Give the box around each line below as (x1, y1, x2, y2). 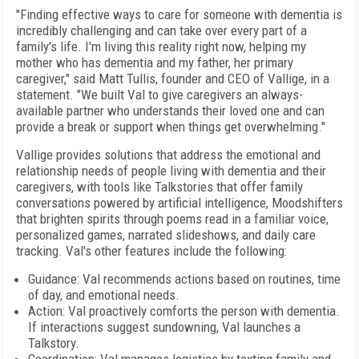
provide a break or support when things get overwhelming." (16, 119, 325, 135)
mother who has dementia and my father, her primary (16, 54, 293, 71)
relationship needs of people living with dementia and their (16, 163, 326, 179)
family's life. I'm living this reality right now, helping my (16, 38, 306, 54)
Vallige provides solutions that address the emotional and (16, 147, 321, 163)
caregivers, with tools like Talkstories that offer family (16, 179, 303, 195)
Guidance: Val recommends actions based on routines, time (28, 271, 341, 287)
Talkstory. (28, 335, 79, 351)
